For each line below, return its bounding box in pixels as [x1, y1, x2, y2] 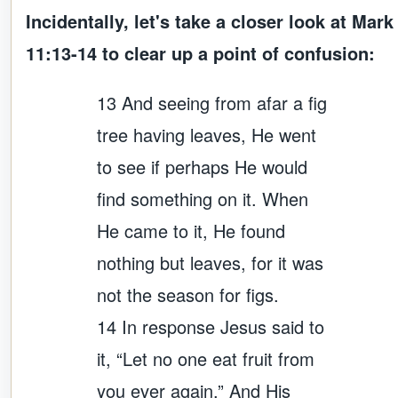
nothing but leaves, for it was [97, 250, 323, 276]
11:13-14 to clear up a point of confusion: [26, 40, 375, 67]
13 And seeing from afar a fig [97, 90, 327, 116]
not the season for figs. [97, 282, 279, 308]
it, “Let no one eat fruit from [97, 346, 314, 372]
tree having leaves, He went [97, 122, 316, 148]
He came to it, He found [97, 218, 285, 244]
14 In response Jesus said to [97, 314, 324, 340]
